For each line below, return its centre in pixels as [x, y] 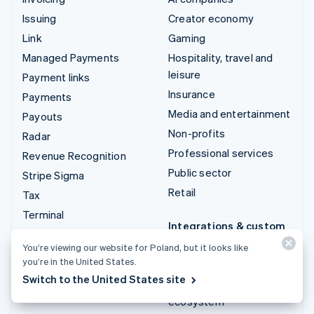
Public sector [200, 172]
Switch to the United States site [104, 279]
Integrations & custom [227, 225]
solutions [192, 242]
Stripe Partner [202, 284]
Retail [182, 192]
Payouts [43, 116]
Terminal [43, 214]
